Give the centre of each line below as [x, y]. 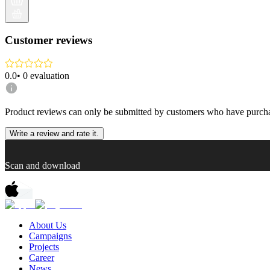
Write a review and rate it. [54, 133]
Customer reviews [49, 40]
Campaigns [50, 236]
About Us [48, 225]
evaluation [50, 75]
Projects [44, 246]
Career [42, 257]
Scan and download [42, 165]
